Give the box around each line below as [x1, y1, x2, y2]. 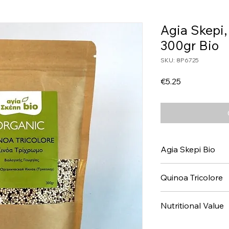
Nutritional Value [161, 200, 224, 211]
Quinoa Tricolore [161, 172, 223, 182]
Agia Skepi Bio [161, 144, 215, 154]
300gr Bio [161, 37, 219, 53]
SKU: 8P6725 [161, 56, 199, 64]
